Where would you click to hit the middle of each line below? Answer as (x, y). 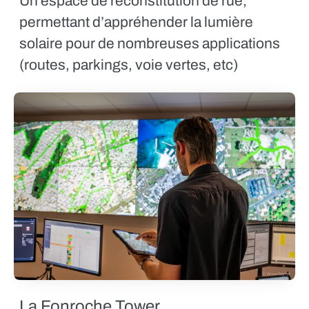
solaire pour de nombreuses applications (150, 43)
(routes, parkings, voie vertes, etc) (129, 64)
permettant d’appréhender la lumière (136, 22)
